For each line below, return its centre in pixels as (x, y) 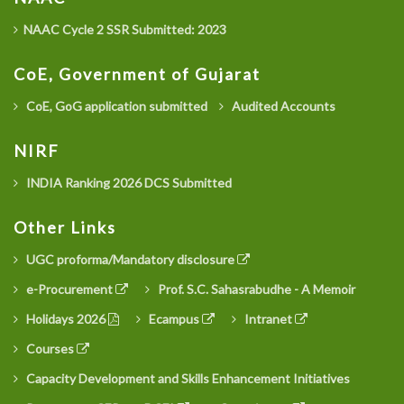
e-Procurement (69, 289)
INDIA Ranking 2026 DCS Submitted (128, 183)
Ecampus (174, 319)
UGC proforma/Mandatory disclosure (130, 260)
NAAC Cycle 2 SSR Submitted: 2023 (125, 30)
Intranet (268, 319)
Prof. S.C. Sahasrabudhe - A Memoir (255, 289)
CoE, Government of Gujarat (137, 74)
